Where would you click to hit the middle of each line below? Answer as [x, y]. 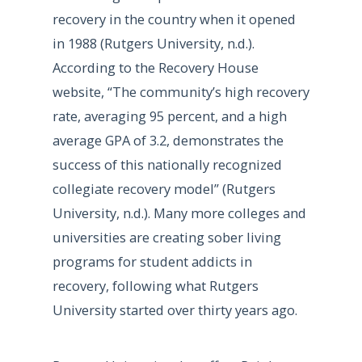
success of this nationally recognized [167, 165]
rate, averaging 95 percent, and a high [169, 116]
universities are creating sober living [166, 238]
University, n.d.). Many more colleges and [179, 213]
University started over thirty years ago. [175, 310]
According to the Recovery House [155, 68]
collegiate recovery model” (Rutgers [164, 189]
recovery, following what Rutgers [155, 286]
